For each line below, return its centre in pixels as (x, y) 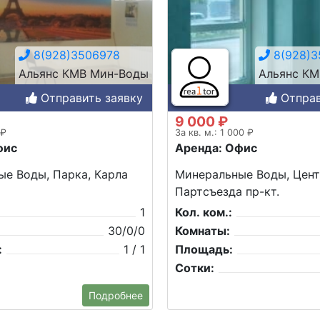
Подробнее (116, 295)
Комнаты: (202, 230)
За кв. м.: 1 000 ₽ (214, 132)
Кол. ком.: (204, 212)
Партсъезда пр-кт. (227, 191)
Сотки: (195, 267)
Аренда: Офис (216, 147)
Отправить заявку (90, 97)
